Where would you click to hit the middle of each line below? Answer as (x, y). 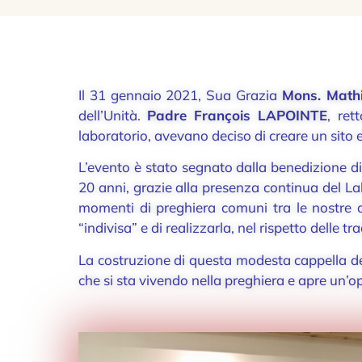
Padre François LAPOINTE (238, 116)
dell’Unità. (113, 116)
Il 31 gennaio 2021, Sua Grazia (180, 95)
